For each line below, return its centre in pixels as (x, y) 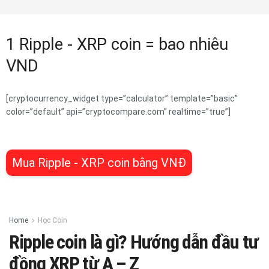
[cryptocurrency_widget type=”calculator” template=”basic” (122, 98)
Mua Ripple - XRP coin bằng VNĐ (99, 163)
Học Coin (53, 220)
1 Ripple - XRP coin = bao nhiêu (117, 45)
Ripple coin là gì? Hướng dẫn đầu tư (134, 242)
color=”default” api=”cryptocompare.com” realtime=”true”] (118, 111)
